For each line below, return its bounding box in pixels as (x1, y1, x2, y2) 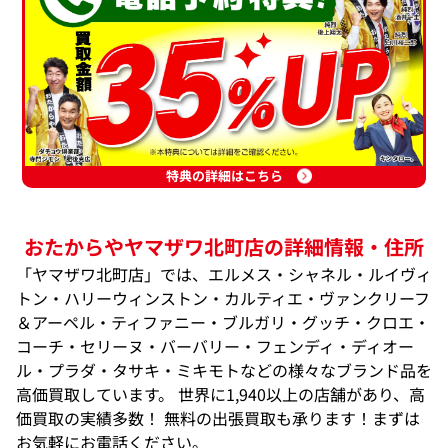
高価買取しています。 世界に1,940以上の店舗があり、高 (16, 382, 425, 407)
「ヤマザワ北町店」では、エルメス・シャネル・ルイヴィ (16, 262, 432, 287)
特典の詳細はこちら (165, 165, 283, 185)
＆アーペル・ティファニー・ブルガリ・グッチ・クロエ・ (16, 310, 430, 335)
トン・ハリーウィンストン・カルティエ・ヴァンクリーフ (16, 286, 430, 311)
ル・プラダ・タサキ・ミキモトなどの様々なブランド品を (16, 358, 432, 383)
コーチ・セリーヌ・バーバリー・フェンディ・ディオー (16, 334, 414, 359)
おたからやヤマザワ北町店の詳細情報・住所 (24, 232, 424, 262)
